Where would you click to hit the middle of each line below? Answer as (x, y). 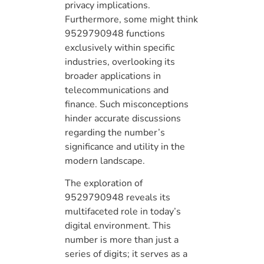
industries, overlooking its (120, 62)
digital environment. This (118, 226)
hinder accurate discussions (123, 118)
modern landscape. (105, 161)
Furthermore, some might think (131, 19)
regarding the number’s (115, 132)
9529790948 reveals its (118, 198)
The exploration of (104, 184)
